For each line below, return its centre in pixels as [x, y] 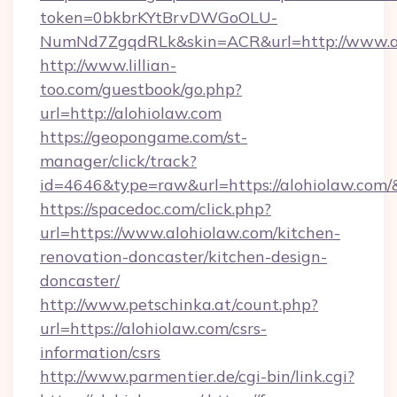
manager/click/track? [118, 161]
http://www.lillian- [108, 65]
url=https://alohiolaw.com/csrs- [153, 328]
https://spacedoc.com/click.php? [156, 209]
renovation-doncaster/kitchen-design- [183, 257]
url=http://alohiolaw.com [131, 113]
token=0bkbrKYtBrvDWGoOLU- [159, 17]
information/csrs [100, 352]
